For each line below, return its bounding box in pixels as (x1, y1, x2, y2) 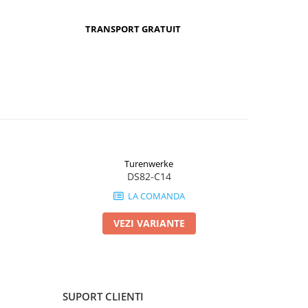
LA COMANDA (125, 189, 185, 202)
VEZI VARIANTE (113, 216, 185, 230)
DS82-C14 (126, 169, 171, 183)
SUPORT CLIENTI (63, 289, 144, 303)
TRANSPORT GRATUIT (85, 23, 181, 36)
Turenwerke (124, 157, 173, 170)
